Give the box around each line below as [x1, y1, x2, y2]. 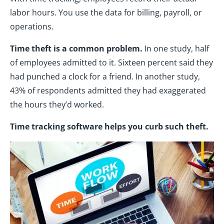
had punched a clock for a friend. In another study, [10, 70, 200, 82]
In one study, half [142, 42, 209, 54]
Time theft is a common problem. [10, 42, 142, 54]
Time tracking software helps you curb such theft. [10, 120, 208, 132]
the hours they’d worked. [10, 98, 104, 110]
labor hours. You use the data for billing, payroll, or [10, 6, 202, 18]
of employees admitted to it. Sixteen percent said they [10, 56, 213, 68]
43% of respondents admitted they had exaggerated [10, 84, 206, 96]
